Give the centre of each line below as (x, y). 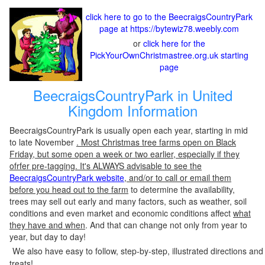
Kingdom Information (132, 110)
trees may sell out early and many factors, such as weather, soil (128, 201)
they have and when (47, 225)
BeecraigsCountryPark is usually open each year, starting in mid (129, 130)
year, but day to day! (48, 237)
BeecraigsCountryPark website (67, 177)
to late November (43, 142)
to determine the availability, (182, 189)
